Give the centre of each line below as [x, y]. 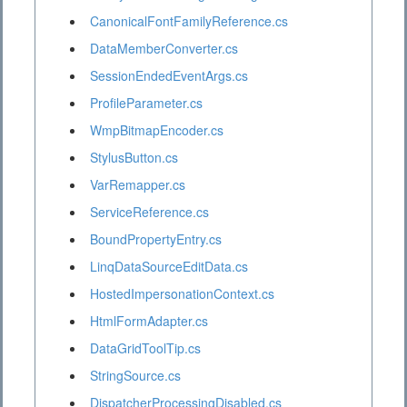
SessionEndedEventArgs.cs [169, 76]
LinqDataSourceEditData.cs [169, 267]
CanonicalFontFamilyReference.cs [189, 21]
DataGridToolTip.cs [145, 348]
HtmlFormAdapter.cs [149, 321]
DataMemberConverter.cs [164, 49]
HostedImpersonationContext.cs [182, 294]
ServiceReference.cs [149, 212]
